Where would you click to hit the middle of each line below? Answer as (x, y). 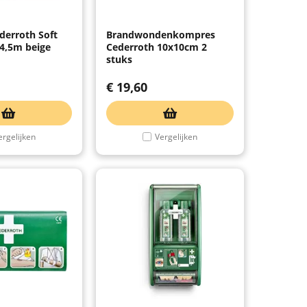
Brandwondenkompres (161, 34)
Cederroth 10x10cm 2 (157, 47)
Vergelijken (176, 136)
